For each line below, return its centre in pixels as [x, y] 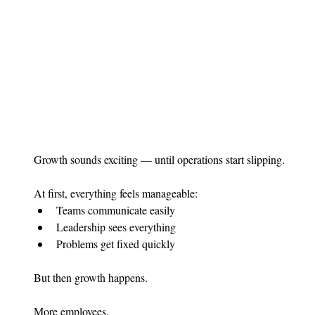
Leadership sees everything [116, 227]
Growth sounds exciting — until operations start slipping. [159, 160]
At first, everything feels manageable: [116, 193]
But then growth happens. [91, 278]
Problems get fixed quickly [116, 244]
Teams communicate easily [116, 210]
